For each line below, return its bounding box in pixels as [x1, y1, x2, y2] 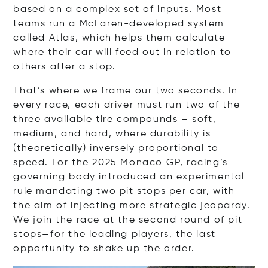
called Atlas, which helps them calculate [13, 33, 226, 43]
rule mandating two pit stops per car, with [13, 186, 235, 196]
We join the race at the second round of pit [13, 215, 243, 225]
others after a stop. [13, 62, 116, 72]
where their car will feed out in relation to [13, 47, 232, 57]
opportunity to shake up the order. [13, 243, 195, 254]
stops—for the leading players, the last [13, 229, 216, 239]
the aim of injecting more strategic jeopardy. [13, 200, 251, 211]
